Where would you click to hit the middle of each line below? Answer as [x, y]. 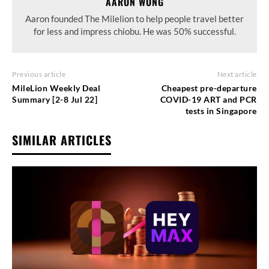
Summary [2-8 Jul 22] [55, 100]
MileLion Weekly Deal [56, 88]
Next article [237, 74]
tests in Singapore [221, 111]
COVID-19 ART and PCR [208, 100]
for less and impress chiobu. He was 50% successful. [134, 32]
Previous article [39, 74]
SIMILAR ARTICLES [62, 140]
